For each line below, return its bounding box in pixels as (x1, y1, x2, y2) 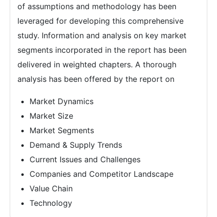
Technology (30, 198, 72, 208)
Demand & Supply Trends (30, 140, 122, 150)
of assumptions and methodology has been (17, 1, 176, 11)
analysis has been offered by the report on (17, 74, 174, 84)
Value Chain (30, 184, 73, 193)
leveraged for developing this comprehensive (17, 16, 184, 26)
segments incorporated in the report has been (17, 45, 186, 55)
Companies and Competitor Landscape (30, 169, 173, 179)
